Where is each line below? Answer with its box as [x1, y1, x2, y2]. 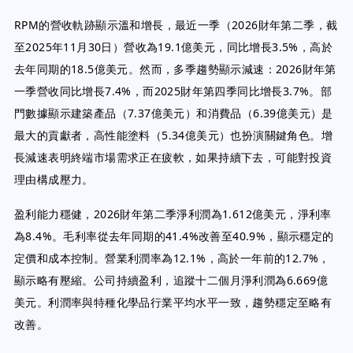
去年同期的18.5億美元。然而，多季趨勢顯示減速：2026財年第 [14, 61, 336, 76]
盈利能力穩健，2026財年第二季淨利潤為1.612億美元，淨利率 [14, 206, 332, 221]
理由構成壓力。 [14, 172, 94, 187]
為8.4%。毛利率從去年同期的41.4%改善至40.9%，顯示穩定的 [14, 229, 334, 243]
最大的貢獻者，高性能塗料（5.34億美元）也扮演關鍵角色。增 [14, 128, 333, 143]
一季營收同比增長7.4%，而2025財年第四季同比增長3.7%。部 [14, 84, 333, 98]
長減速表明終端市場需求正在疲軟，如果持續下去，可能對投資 [14, 150, 333, 165]
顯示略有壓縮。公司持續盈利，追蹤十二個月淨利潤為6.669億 [14, 273, 328, 288]
